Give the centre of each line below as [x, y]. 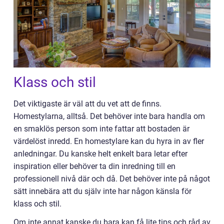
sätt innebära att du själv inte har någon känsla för [102, 191]
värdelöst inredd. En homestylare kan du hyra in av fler [109, 141]
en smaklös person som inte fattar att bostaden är [101, 129]
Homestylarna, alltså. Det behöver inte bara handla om [109, 116]
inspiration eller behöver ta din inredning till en [94, 166]
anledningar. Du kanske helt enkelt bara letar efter [100, 154]
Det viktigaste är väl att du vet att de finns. [87, 104]
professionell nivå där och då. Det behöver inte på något [112, 179]
